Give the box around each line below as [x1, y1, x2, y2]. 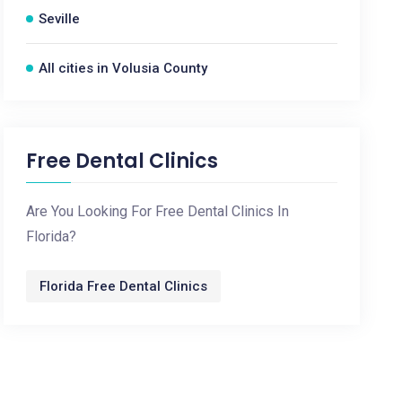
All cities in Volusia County [39, 60, 208, 76]
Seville [39, 11, 81, 27]
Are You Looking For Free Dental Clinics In [26, 203, 290, 220]
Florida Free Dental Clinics [39, 278, 208, 294]
